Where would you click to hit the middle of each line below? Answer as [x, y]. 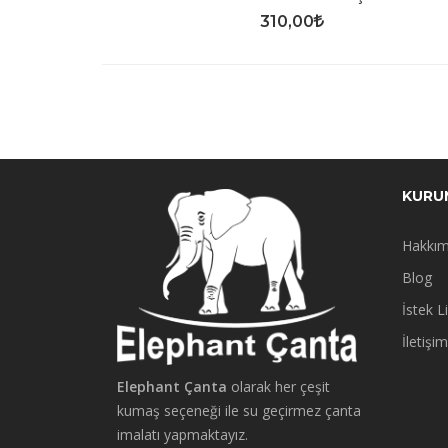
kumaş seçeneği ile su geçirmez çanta [239, 411]
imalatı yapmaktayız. [182, 435]
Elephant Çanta [172, 387]
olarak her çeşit [278, 387]
